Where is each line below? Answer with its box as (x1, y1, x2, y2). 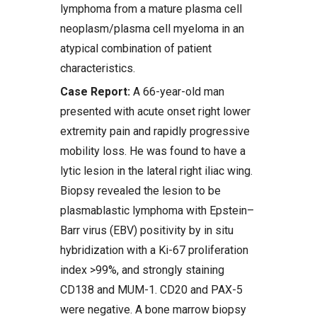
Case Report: (60, 85, 130, 98)
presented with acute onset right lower (60, 105, 250, 118)
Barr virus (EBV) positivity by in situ (60, 224, 234, 237)
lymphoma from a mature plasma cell (60, 2, 242, 16)
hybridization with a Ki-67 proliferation (60, 243, 248, 257)
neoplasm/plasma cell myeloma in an (60, 22, 244, 35)
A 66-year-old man (130, 85, 224, 98)
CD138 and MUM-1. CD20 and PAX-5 (60, 283, 243, 296)
